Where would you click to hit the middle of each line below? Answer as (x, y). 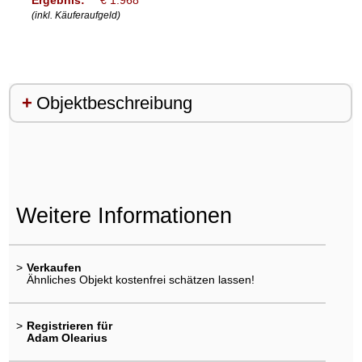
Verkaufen (54, 267)
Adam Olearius (67, 338)
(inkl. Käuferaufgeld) (76, 15)
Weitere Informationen (124, 216)
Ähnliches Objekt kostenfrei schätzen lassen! (140, 279)
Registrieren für (69, 326)
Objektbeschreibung (114, 103)
